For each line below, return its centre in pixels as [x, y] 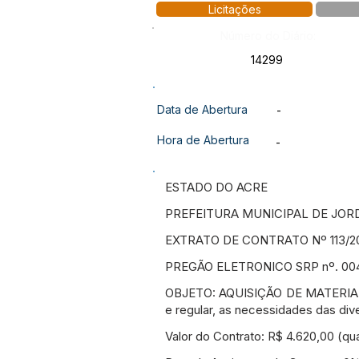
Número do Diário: [268, 36]
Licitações [234, 9]
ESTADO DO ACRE [216, 187]
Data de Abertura [202, 109]
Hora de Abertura [203, 140]
